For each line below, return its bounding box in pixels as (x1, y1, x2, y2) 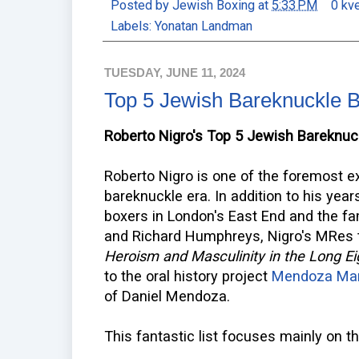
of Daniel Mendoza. (104, 288, 230, 305)
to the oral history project (104, 268, 272, 285)
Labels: (111, 18, 155, 34)
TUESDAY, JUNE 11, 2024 (104, 65, 245, 79)
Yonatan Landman (155, 18, 252, 34)
